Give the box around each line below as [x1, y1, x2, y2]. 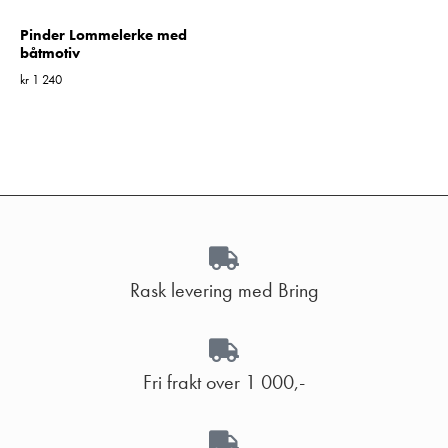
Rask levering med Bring [129, 277, 319, 304]
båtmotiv [20, 43, 80, 64]
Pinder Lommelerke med [20, 25, 187, 46]
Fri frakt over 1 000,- [143, 369, 305, 396]
